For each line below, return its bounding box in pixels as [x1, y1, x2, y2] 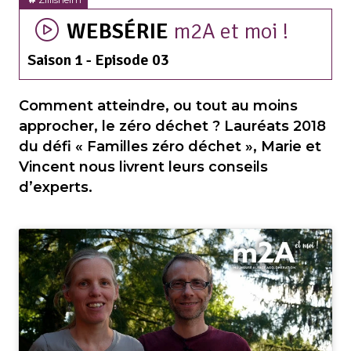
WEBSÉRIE [67, 17, 173, 45]
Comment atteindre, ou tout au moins [19, 96, 298, 114]
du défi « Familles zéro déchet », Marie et [19, 137, 321, 155]
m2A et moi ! [173, 17, 288, 45]
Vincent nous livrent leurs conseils [19, 157, 268, 175]
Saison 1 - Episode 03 [27, 49, 169, 70]
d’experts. [19, 178, 92, 196]
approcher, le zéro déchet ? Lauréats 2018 [19, 117, 326, 135]
